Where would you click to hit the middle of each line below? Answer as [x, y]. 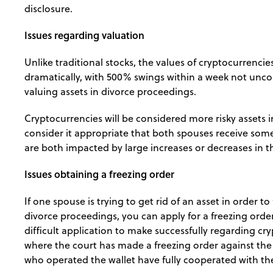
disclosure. [48, 8]
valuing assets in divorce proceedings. [110, 91]
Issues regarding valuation [84, 35]
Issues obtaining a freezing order [99, 174]
